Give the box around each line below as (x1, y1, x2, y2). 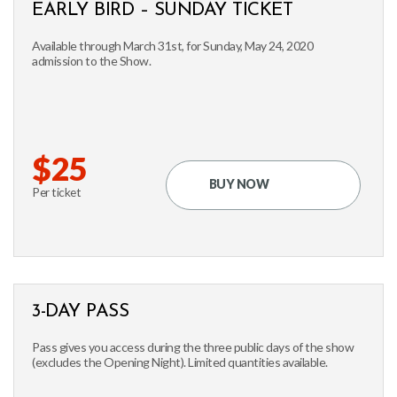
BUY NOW (208, 175, 269, 191)
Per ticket (32, 185, 81, 200)
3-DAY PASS (32, 302, 128, 322)
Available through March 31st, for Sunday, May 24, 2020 (32, 38, 313, 54)
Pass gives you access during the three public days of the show (32, 339, 354, 355)
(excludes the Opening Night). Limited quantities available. (32, 354, 328, 370)
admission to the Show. (32, 53, 151, 69)
